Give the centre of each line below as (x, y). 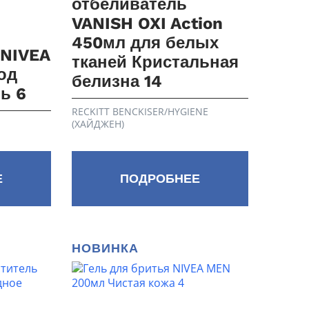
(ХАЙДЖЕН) (98, 124)
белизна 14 (117, 81)
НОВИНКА (106, 248)
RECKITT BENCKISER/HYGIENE (140, 111)
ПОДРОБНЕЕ (160, 178)
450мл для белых (146, 43)
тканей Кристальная (156, 62)
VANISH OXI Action (148, 23)
